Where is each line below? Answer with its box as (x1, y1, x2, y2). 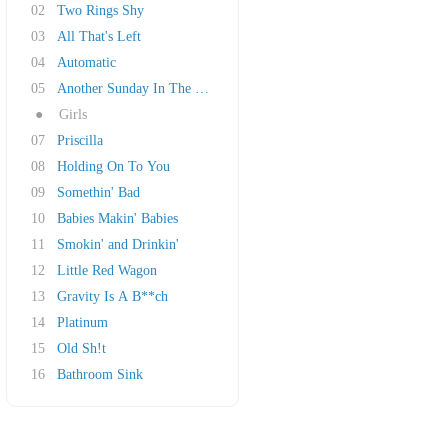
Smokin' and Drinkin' (57, 237, 179, 252)
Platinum (57, 315, 108, 330)
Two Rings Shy (57, 3, 144, 18)
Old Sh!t (57, 341, 106, 356)
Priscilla (57, 133, 103, 148)
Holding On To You (57, 159, 170, 174)
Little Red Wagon (57, 263, 157, 278)
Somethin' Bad (57, 185, 140, 200)
